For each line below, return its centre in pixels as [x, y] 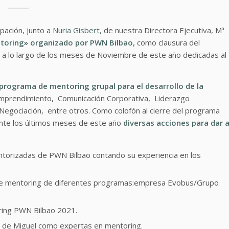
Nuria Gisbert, [77, 30]
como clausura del [167, 42]
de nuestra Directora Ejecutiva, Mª [163, 30]
